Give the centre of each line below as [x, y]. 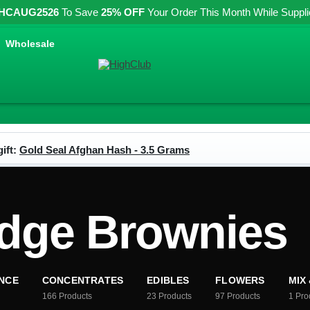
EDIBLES [168, 280]
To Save [80, 12]
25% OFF [123, 12]
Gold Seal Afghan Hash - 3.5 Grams [104, 150]
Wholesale [30, 43]
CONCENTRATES [83, 280]
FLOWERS [240, 280]
